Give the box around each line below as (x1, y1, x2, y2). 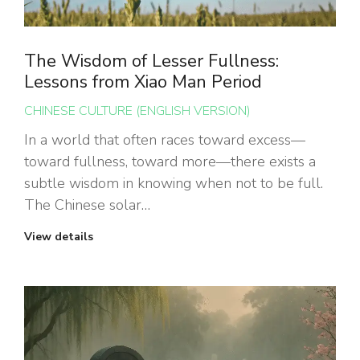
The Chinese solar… (24, 195, 150, 215)
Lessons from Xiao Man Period (24, 70, 262, 95)
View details (24, 229, 93, 245)
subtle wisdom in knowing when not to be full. (24, 174, 323, 194)
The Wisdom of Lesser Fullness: (24, 49, 279, 74)
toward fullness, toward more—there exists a (24, 152, 316, 172)
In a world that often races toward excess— (24, 130, 305, 150)
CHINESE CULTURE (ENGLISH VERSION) (24, 102, 251, 121)
